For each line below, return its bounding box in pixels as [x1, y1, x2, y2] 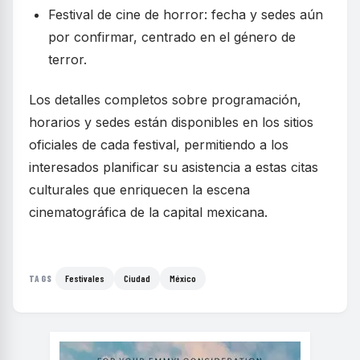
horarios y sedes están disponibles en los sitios [29, 114, 313, 131]
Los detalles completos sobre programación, [29, 92, 301, 108]
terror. [48, 51, 87, 68]
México [170, 272, 197, 284]
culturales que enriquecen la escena [29, 182, 250, 198]
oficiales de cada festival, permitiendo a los [29, 137, 288, 153]
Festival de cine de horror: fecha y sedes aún [48, 6, 323, 23]
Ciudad [124, 272, 151, 284]
